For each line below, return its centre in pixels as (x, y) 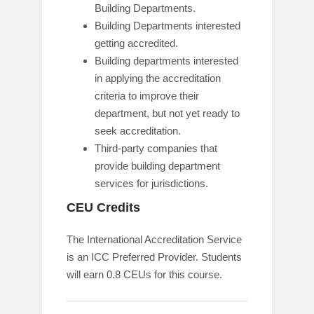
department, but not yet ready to (167, 113)
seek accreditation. (138, 131)
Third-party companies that (156, 148)
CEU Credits (103, 207)
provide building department (157, 166)
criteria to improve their (147, 96)
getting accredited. (136, 43)
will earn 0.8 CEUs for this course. (144, 274)
